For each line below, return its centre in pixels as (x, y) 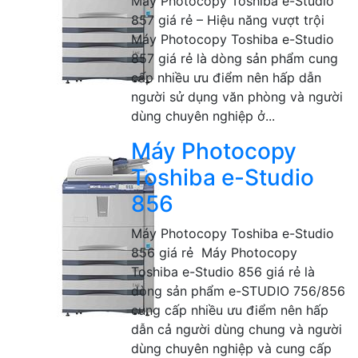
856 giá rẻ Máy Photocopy (215, 253)
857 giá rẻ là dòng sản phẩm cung (235, 58)
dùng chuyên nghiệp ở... (203, 116)
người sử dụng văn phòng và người (237, 97)
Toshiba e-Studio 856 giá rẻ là (223, 272)
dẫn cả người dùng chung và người (237, 329)
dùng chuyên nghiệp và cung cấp (232, 348)
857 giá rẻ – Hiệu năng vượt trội (228, 20)
